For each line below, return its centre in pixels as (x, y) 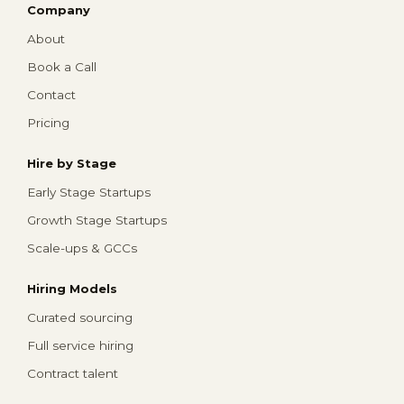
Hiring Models (72, 289)
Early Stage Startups (89, 193)
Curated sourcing (80, 318)
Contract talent (73, 374)
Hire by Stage (72, 164)
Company (59, 10)
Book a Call (62, 67)
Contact (51, 95)
